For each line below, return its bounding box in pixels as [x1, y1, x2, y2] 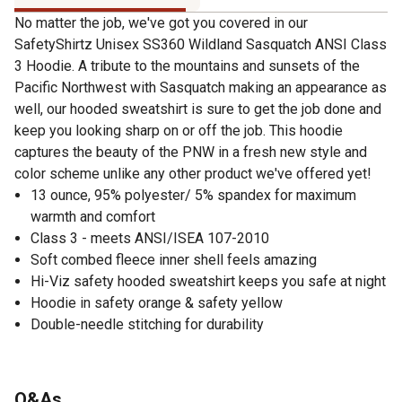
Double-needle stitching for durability [31, 315, 264, 333]
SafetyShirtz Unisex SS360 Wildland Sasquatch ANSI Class [14, 35, 387, 53]
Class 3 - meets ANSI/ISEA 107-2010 [31, 229, 269, 247]
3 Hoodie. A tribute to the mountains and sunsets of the [14, 57, 360, 74]
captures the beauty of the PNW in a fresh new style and [14, 143, 367, 161]
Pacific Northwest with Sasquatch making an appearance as [14, 78, 387, 96]
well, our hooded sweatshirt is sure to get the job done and [14, 100, 381, 118]
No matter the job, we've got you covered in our [14, 13, 308, 31]
